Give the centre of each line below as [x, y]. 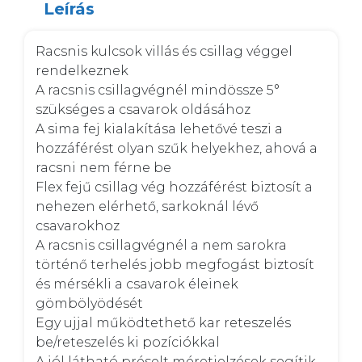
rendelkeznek [84, 71]
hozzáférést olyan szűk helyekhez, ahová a [177, 148]
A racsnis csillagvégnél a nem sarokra [161, 245]
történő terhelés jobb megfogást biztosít [175, 265]
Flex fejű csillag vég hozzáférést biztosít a [174, 187]
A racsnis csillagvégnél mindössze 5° [158, 90]
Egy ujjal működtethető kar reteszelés [163, 323]
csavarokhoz [79, 226]
